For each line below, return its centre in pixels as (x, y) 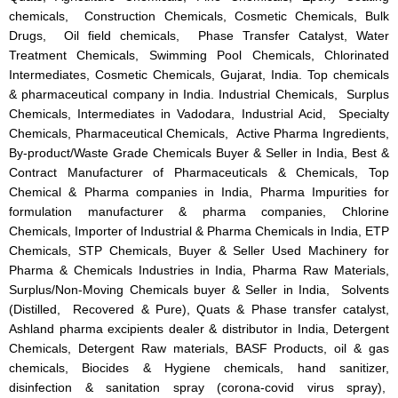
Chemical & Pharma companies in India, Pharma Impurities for (199, 193)
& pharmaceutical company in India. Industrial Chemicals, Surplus (199, 95)
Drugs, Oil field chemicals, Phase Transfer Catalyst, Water (199, 36)
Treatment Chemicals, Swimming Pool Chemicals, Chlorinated (199, 56)
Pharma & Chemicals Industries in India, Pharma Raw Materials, (199, 271)
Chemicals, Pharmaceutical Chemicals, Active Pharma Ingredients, (199, 134)
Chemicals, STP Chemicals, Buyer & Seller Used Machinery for (199, 251)
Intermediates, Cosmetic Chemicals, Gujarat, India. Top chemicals (199, 76)
